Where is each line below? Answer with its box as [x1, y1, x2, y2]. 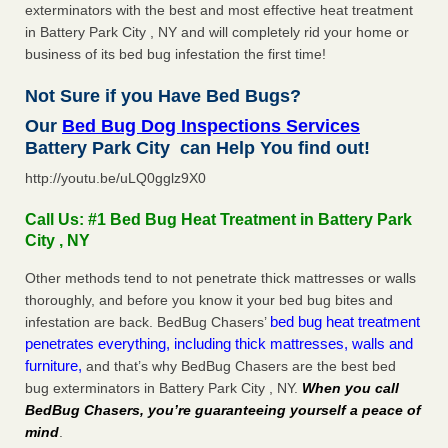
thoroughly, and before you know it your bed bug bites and [25, 292, 393, 309]
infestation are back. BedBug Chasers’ [25, 314, 270, 331]
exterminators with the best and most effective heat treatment [25, 2, 413, 19]
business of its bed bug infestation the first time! [25, 46, 326, 63]
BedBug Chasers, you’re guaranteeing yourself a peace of [25, 402, 421, 419]
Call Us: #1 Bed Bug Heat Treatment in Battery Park [25, 211, 412, 229]
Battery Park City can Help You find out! [25, 138, 370, 159]
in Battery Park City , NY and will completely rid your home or [25, 24, 409, 41]
